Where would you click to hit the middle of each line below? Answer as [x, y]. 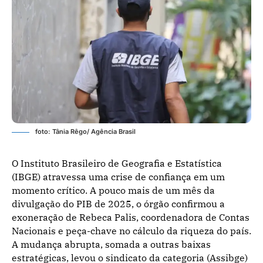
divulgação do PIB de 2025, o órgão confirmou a [118, 203]
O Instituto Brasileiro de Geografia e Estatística [117, 163]
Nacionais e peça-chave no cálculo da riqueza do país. [131, 230]
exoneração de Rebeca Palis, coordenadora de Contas [131, 217]
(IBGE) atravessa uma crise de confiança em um [118, 176]
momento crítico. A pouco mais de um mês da [113, 190]
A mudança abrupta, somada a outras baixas [111, 244]
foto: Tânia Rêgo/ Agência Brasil [85, 131]
